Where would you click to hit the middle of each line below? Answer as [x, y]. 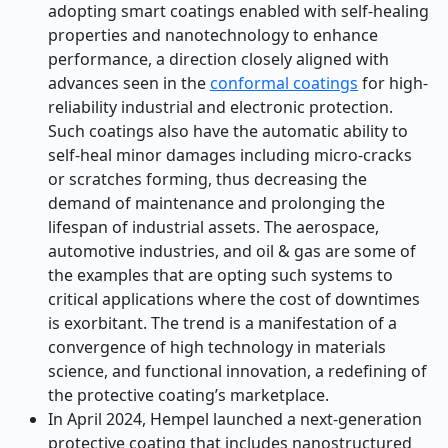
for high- [393, 83]
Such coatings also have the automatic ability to [228, 131]
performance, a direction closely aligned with [218, 59]
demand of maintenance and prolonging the [216, 203]
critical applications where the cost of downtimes [234, 299]
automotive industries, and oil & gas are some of [232, 251]
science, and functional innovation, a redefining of [237, 371]
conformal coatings [284, 83]
